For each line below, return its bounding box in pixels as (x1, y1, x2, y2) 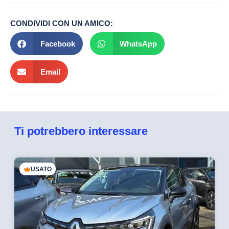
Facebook (40, 39, 75, 48)
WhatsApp (120, 39, 157, 48)
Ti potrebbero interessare (14, 124, 148, 138)
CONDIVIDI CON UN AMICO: (10, 19, 113, 28)
